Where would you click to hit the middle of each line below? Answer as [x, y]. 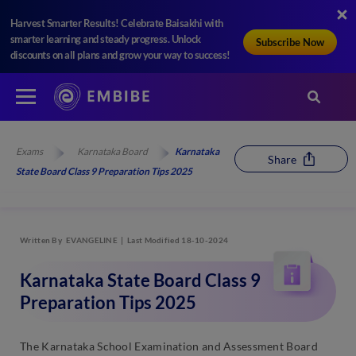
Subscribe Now [290, 43]
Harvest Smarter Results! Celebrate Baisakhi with [116, 23]
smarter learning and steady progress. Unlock [105, 39]
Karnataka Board [113, 151]
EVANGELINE [92, 240]
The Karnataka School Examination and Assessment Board [169, 346]
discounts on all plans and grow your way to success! [120, 55]
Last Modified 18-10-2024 [178, 240]
